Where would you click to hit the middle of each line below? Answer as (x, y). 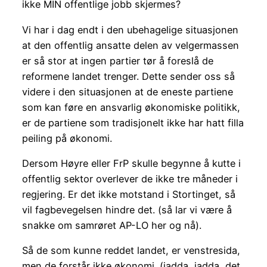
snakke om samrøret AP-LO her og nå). (111, 225)
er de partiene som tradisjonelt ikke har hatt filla (133, 122)
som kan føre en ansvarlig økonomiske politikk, (131, 107)
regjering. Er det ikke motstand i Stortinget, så (128, 194)
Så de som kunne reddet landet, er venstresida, (131, 251)
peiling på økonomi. (67, 138)
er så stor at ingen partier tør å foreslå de (117, 60)
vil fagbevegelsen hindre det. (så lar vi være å (127, 209)
